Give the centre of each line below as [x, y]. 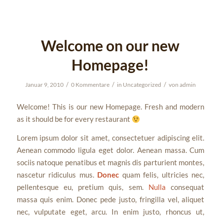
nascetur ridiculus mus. [57, 175]
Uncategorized [142, 84]
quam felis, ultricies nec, [162, 175]
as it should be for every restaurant [74, 119]
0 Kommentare [90, 84]
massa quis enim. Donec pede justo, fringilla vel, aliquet [110, 200]
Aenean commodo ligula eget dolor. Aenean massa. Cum [110, 150]
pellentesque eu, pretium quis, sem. [83, 187]
